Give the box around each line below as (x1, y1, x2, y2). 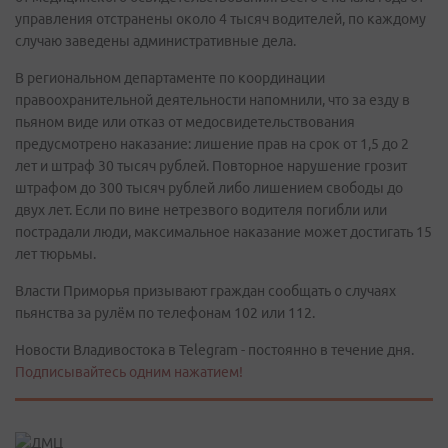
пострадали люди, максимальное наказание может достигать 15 (15, 224, 432, 240)
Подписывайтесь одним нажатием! (15, 364, 243, 380)
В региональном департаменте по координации (15, 70, 325, 86)
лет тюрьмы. (15, 246, 96, 262)
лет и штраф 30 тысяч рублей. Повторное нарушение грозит (15, 158, 407, 174)
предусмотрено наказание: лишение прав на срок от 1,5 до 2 (15, 136, 409, 152)
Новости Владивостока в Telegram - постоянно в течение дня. (15, 342, 414, 358)
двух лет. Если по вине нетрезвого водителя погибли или (15, 202, 387, 218)
